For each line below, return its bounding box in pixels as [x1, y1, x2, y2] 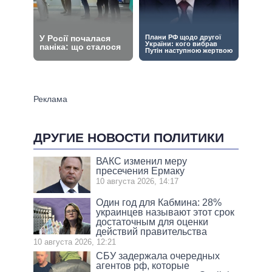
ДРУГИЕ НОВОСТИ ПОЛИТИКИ [33, 131, 224, 145]
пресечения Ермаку [96, 165, 185, 176]
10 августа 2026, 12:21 [33, 237, 116, 246]
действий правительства [96, 226, 208, 237]
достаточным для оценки [96, 216, 209, 227]
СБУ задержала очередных [96, 250, 220, 261]
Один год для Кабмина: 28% [96, 197, 222, 208]
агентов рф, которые [96, 260, 190, 271]
